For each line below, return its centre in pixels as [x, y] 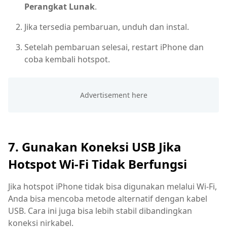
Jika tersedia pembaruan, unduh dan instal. [107, 27]
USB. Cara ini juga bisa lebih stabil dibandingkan [100, 211]
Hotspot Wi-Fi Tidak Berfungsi [98, 164]
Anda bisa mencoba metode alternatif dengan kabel [108, 198]
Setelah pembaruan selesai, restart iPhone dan [114, 47]
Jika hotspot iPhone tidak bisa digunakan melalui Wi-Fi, [112, 186]
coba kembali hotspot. [67, 60]
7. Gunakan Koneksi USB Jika [95, 146]
